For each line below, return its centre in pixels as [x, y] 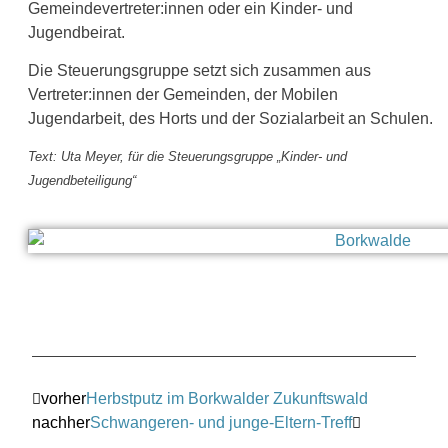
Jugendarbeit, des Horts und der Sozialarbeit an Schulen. [230, 119]
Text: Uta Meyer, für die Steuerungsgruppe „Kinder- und [187, 157]
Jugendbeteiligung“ [81, 181]
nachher [61, 423]
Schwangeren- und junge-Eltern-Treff [221, 423]
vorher [64, 399]
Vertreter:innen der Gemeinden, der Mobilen [182, 95]
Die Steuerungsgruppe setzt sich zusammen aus [199, 71]
